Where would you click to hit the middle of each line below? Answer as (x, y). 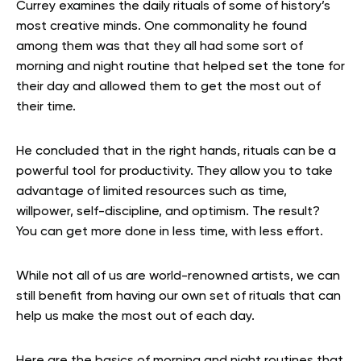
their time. (46, 108)
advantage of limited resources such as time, (151, 192)
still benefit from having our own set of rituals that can (178, 297)
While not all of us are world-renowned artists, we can (178, 277)
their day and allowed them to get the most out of (168, 87)
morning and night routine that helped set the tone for (180, 67)
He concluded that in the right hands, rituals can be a (176, 152)
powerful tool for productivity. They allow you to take (174, 172)
